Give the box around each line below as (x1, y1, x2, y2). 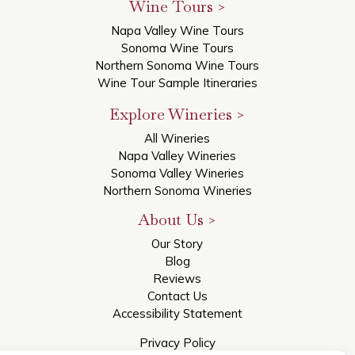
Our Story (151, 236, 204, 252)
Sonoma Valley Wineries (110, 166, 244, 181)
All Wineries (144, 131, 211, 147)
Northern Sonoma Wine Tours (95, 58, 260, 74)
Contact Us (147, 288, 208, 304)
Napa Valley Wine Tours (110, 23, 244, 39)
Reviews (153, 271, 202, 287)
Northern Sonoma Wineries (102, 183, 252, 199)
